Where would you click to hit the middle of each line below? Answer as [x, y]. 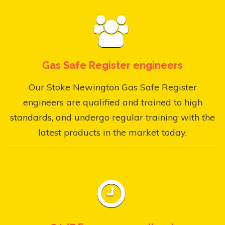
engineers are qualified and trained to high [113, 102]
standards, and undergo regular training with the [113, 117]
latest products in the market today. [113, 132]
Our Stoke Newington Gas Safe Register [113, 87]
